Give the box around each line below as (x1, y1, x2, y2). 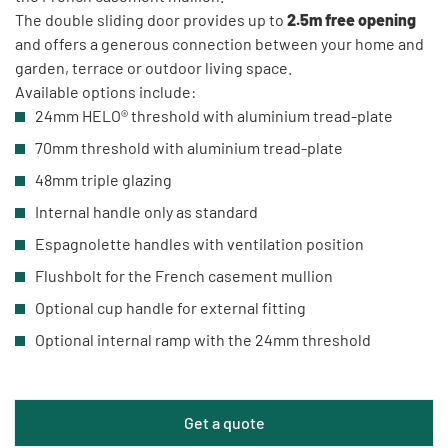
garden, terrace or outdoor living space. (15, 57, 292, 77)
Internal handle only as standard (35, 201, 258, 221)
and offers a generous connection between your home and (15, 33, 424, 53)
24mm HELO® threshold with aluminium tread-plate (35, 105, 393, 125)
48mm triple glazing (35, 169, 172, 189)
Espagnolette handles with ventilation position (35, 233, 364, 253)
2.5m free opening (287, 9, 416, 29)
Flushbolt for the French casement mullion (35, 265, 333, 285)
